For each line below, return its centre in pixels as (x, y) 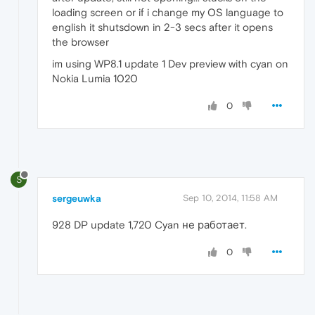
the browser (81, 41)
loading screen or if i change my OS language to (168, 12)
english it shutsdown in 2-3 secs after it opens (162, 27)
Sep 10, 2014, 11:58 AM (230, 198)
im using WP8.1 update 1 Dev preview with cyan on (170, 63)
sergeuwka (77, 198)
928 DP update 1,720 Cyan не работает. (149, 224)
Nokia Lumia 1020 (95, 78)
